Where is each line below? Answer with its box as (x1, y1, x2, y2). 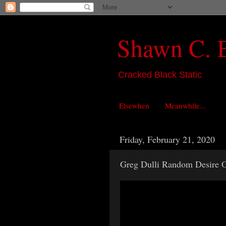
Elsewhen (119, 100, 149, 111)
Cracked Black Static (118, 70, 202, 80)
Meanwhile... (164, 100, 206, 111)
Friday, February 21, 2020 (120, 133, 215, 146)
